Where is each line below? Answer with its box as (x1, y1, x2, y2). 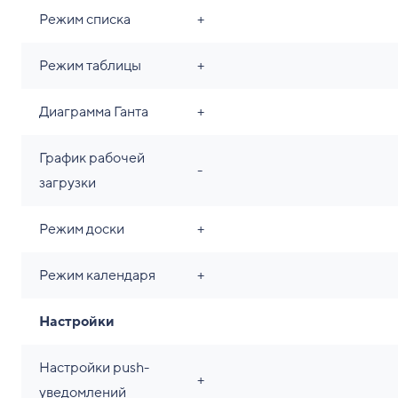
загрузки (39, 173, 96, 194)
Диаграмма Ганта (39, 102, 148, 123)
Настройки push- (39, 358, 149, 378)
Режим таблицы (39, 56, 141, 76)
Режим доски (39, 219, 124, 240)
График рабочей (39, 148, 145, 169)
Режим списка (39, 10, 131, 30)
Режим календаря (39, 266, 155, 286)
